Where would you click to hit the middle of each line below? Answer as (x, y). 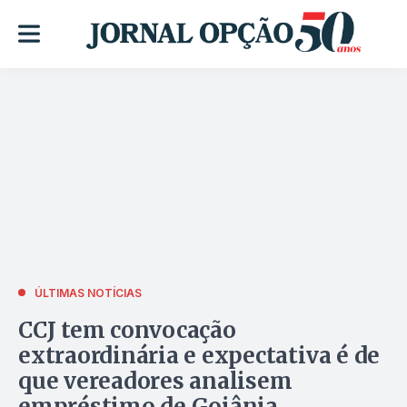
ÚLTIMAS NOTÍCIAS (88, 293)
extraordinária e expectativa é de (199, 355)
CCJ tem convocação (127, 330)
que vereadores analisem (155, 381)
